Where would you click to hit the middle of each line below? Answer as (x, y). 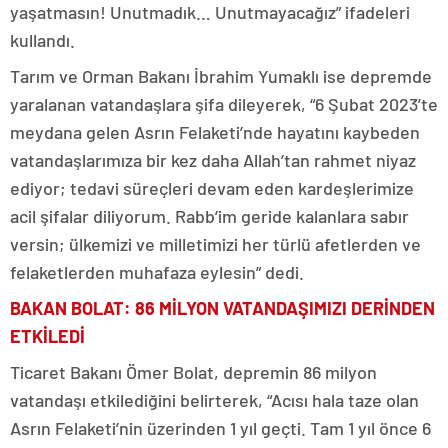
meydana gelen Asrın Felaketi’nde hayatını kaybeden (215, 132)
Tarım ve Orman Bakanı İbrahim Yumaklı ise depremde (221, 76)
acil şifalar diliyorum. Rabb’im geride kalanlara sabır (209, 216)
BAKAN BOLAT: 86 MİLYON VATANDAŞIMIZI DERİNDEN (222, 308)
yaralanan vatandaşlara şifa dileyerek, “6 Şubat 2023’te (224, 104)
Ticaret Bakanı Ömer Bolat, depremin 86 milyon (193, 372)
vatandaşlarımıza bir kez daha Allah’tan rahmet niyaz (213, 160)
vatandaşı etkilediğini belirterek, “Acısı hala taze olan (214, 400)
